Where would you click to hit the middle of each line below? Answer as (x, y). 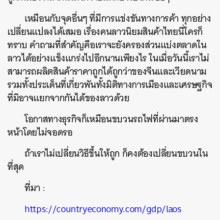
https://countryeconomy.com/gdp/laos (103, 209)
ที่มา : (35, 188)
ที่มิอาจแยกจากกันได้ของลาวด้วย (69, 98)
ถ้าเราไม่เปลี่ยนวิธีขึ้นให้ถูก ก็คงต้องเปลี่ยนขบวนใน (116, 153)
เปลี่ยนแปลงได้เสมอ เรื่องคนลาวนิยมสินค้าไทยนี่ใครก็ (105, 31)
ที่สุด (17, 166)
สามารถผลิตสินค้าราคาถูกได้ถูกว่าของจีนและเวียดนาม (107, 71)
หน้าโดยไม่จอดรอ (41, 132)
